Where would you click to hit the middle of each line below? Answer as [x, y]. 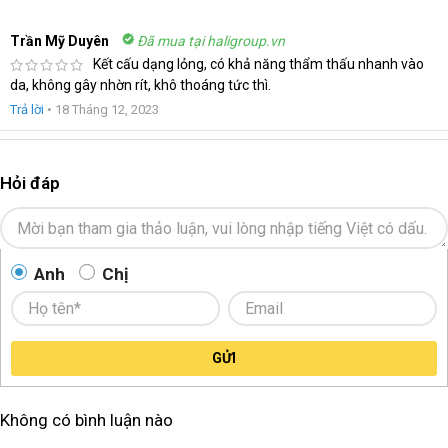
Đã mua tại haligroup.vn [211, 40]
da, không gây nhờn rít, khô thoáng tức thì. [140, 85]
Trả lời [27, 110]
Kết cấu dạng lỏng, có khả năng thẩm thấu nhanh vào [258, 63]
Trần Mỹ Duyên [59, 40]
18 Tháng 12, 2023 [107, 110]
